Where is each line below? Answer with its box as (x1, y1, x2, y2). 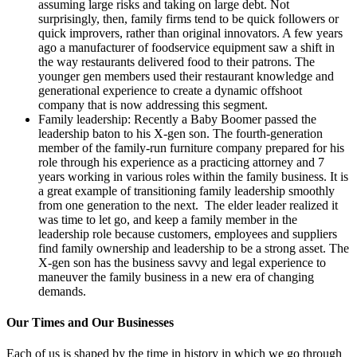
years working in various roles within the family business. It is (38, 169, 348, 183)
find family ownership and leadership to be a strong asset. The (38, 241, 349, 255)
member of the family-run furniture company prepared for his (38, 140, 344, 155)
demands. (38, 284, 86, 298)
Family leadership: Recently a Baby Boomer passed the (38, 112, 316, 126)
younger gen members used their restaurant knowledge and (38, 69, 334, 83)
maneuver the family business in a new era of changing (38, 269, 314, 284)
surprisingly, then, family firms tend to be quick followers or (38, 11, 339, 25)
